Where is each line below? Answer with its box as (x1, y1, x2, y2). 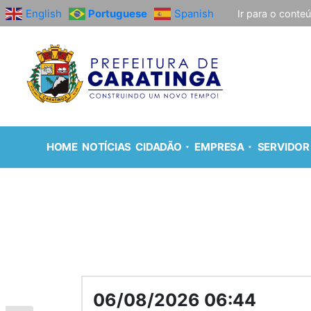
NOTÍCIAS (82, 140, 132, 154)
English (26, 6, 62, 20)
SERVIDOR (257, 140, 310, 154)
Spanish (174, 6, 214, 20)
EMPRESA (194, 140, 244, 154)
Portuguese (88, 6, 147, 20)
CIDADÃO (135, 140, 182, 154)
